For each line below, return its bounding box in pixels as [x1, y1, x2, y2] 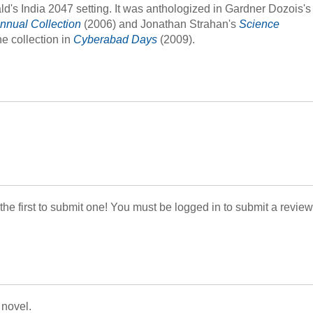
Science [239, 18, 279, 30]
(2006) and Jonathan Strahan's [81, 18, 239, 30]
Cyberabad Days [73, 34, 160, 45]
